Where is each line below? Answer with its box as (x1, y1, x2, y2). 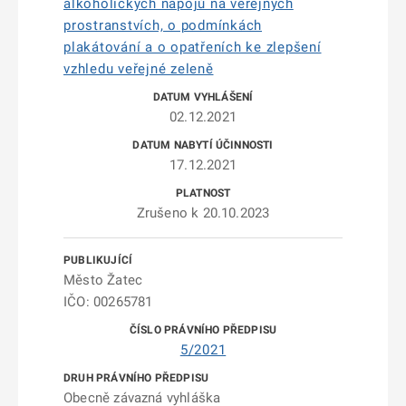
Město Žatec (63, 272, 143, 288)
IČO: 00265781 (63, 294, 153, 310)
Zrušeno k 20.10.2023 (136, 205, 270, 221)
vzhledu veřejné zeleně (63, 61, 214, 77)
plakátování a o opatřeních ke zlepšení (63, 39, 322, 55)
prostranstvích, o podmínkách (63, 17, 262, 34)
